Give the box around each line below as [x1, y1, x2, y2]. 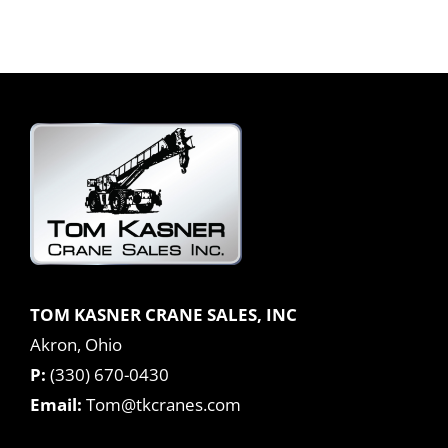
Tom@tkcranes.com [86, 393, 241, 417]
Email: [30, 393, 82, 417]
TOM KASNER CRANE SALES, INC [30, 303, 297, 327]
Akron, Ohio [30, 333, 122, 357]
